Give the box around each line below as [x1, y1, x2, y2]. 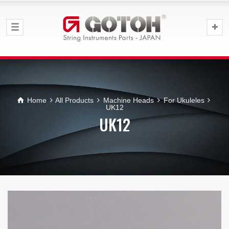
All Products [55, 96, 94, 104]
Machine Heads [103, 96, 154, 104]
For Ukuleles [163, 96, 204, 104]
